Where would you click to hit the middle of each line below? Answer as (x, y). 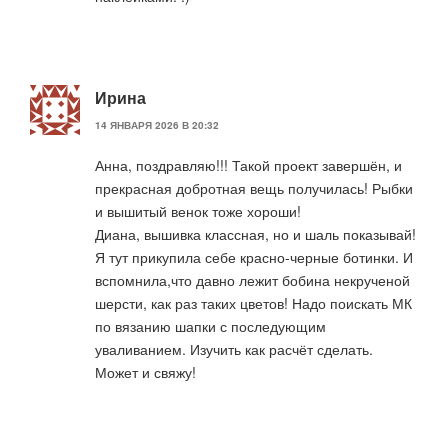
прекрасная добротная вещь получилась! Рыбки (254, 188)
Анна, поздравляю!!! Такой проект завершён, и (248, 165)
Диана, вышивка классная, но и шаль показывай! (255, 234)
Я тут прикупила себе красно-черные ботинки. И (254, 257)
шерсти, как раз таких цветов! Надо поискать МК (253, 303)
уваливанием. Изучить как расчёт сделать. (234, 349)
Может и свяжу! (145, 372)
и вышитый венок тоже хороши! (198, 211)
